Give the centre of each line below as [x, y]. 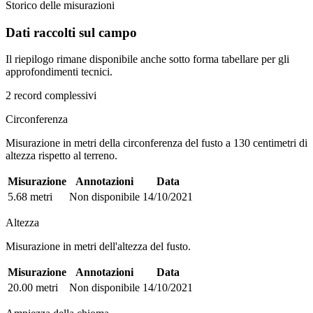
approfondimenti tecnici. [59, 72]
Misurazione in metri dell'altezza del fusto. [98, 247]
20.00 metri [33, 288]
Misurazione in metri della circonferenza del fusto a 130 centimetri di [156, 143]
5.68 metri [30, 197]
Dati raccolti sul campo [71, 32]
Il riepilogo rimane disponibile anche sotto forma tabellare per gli [147, 59]
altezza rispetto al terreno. [61, 156]
